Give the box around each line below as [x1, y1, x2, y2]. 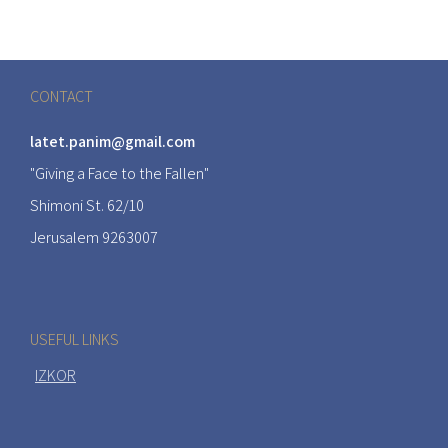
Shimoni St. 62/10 [30, 194, 144, 216]
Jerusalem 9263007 [30, 226, 158, 248]
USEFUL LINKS [30, 329, 119, 351]
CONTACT [30, 85, 93, 107]
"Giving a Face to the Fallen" [30, 162, 209, 184]
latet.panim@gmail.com [30, 130, 195, 152]
